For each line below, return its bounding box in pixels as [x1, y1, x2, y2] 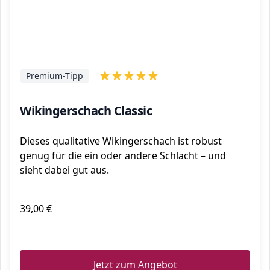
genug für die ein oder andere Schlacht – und [20, 149, 226, 162]
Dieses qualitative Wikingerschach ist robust [20, 134, 222, 148]
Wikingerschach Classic [20, 102, 152, 119]
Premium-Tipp [26, 70, 83, 81]
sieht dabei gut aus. [20, 163, 109, 177]
